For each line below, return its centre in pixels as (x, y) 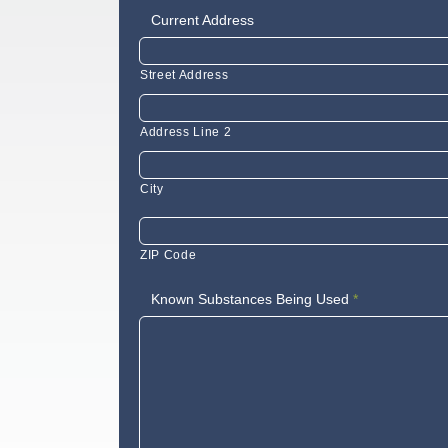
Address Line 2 (186, 132)
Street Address (184, 75)
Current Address (203, 20)
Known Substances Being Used (250, 299)
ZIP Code (168, 255)
